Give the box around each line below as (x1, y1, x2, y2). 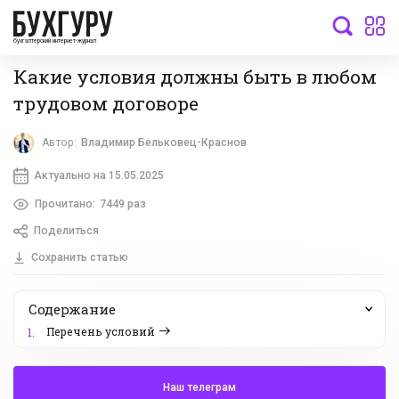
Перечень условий (46, 324, 155, 339)
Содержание (28, 300, 116, 319)
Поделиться (33, 224, 99, 238)
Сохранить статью (30, 251, 128, 265)
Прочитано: (34, 197, 95, 210)
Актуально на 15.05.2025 (33, 168, 164, 182)
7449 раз (99, 197, 146, 210)
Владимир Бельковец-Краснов (81, 136, 248, 150)
